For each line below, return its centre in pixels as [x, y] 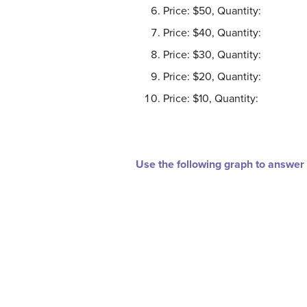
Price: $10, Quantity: [211, 99]
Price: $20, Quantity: [212, 77]
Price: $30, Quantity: [212, 55]
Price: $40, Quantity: [212, 33]
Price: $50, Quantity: [212, 11]
